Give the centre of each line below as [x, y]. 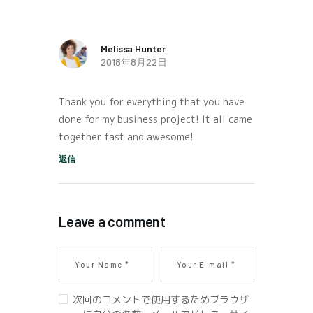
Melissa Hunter [133, 49]
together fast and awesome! [126, 136]
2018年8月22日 [134, 62]
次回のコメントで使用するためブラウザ [160, 300]
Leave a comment [112, 222]
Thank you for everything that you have [152, 101]
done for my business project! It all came [155, 119]
